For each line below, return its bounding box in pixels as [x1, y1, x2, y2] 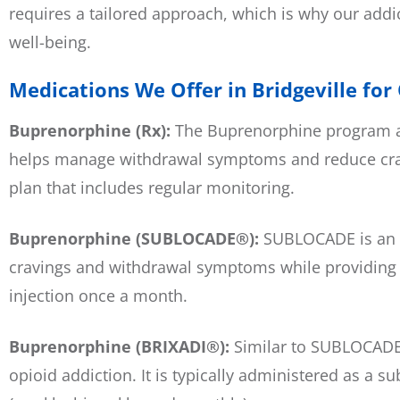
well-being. [9, 30, 91, 53]
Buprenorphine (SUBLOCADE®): [9, 228, 263, 249]
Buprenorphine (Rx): [9, 119, 175, 141]
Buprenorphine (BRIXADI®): [9, 336, 234, 358]
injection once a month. [9, 285, 187, 306]
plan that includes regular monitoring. [9, 176, 295, 198]
